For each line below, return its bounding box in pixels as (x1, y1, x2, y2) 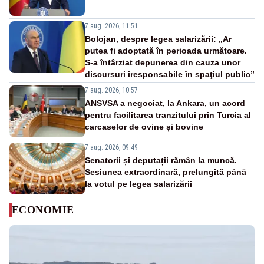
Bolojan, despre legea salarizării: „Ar (85, 34, 232, 44)
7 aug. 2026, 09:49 (85, 143, 138, 152)
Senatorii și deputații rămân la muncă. (85, 156, 237, 166)
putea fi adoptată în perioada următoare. (85, 46, 247, 56)
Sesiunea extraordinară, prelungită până (85, 167, 246, 177)
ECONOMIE (12, 204, 74, 216)
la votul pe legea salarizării (85, 179, 192, 189)
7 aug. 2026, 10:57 (85, 86, 138, 95)
